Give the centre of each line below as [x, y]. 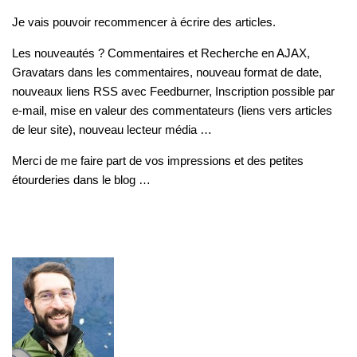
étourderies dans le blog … [81, 180]
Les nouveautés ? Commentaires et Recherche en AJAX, [161, 53]
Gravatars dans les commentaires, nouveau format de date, [167, 72]
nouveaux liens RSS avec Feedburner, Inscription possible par [173, 91]
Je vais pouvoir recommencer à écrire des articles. [144, 22]
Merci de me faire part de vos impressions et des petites [158, 161]
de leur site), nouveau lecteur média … [112, 129]
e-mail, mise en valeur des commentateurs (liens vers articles [172, 110]
